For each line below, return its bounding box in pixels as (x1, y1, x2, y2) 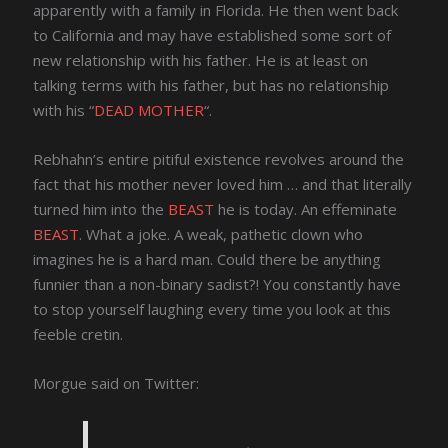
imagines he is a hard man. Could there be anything (33, 249, 382, 270)
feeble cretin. (33, 324, 124, 345)
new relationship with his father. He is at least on (33, 50, 369, 71)
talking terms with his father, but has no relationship (33, 75, 390, 96)
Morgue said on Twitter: (33, 373, 200, 394)
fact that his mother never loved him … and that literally (33, 174, 413, 195)
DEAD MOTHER (94, 100, 205, 121)
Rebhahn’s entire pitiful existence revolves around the (33, 149, 405, 170)
